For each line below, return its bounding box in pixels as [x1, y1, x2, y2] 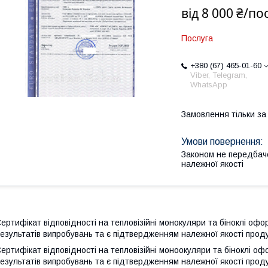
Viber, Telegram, [190, 71, 247, 80]
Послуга [181, 33, 213, 43]
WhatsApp [190, 80, 227, 89]
